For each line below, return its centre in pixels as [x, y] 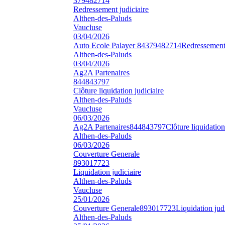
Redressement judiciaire [111, 9]
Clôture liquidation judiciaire [119, 90]
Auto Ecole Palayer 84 [109, 45]
